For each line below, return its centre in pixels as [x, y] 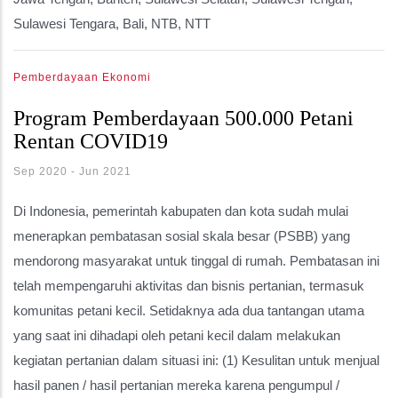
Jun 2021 [105, 171]
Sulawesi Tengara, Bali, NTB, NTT [112, 23]
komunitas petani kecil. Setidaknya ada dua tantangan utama [189, 310]
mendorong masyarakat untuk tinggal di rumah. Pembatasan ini [196, 260]
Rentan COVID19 [91, 141]
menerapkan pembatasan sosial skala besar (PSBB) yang [182, 235]
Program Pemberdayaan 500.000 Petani [183, 118]
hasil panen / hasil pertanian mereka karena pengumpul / [176, 385]
